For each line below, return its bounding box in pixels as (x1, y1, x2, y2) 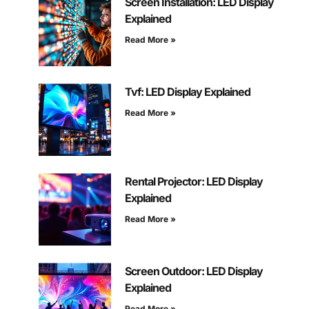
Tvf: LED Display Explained (124, 85, 250, 99)
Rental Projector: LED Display (124, 175, 263, 189)
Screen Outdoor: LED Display (124, 264, 263, 279)
